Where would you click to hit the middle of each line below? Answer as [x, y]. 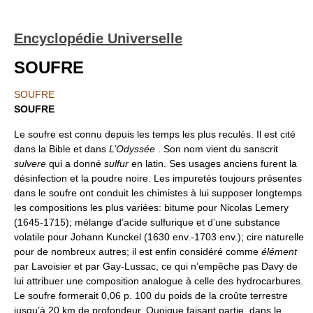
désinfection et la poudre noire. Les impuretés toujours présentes [158, 178]
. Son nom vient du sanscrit [217, 149]
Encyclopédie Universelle [98, 38]
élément [279, 252]
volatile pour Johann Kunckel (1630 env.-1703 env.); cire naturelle [159, 237]
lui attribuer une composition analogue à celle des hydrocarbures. [159, 281]
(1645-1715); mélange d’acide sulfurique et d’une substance [147, 222]
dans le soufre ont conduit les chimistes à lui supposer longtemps [158, 193]
